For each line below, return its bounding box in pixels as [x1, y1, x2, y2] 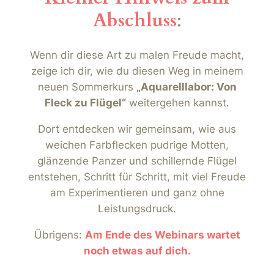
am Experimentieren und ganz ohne [50, 187, 224, 199]
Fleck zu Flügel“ [45, 97, 126, 109]
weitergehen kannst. [126, 97, 229, 109]
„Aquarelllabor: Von [136, 81, 237, 94]
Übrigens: [34, 228, 85, 241]
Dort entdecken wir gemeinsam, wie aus [38, 123, 236, 136]
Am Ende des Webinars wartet [84, 228, 240, 241]
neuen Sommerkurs [37, 81, 136, 94]
